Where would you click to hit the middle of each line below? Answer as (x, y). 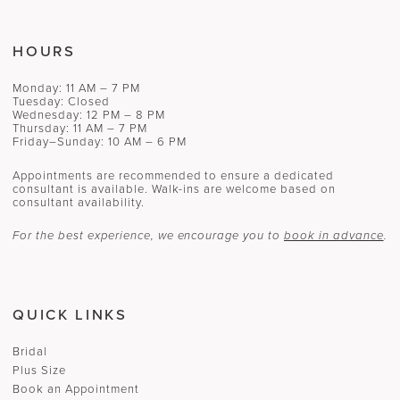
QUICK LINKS (70, 314)
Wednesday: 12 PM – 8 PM (89, 114)
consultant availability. (79, 202)
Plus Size (40, 370)
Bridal (30, 351)
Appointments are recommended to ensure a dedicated (173, 175)
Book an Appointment (76, 388)
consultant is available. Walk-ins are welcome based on (174, 188)
